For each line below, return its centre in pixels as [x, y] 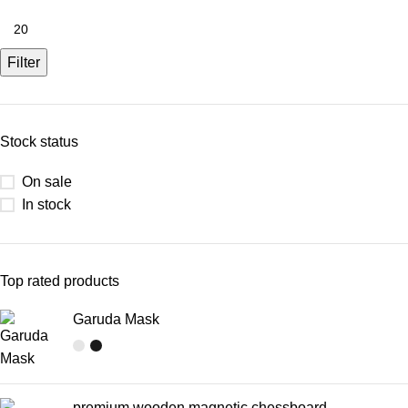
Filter [24, 63]
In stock [46, 205]
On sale [47, 182]
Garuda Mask [116, 320]
